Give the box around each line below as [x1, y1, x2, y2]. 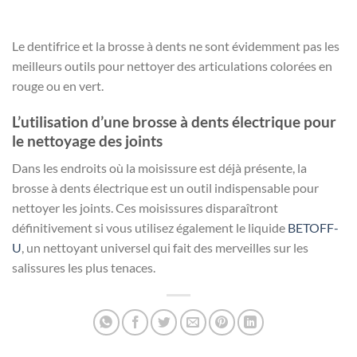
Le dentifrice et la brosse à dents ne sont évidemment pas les [12, 37, 339, 53]
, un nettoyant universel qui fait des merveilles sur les [22, 240, 308, 256]
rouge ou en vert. [12, 77, 104, 93]
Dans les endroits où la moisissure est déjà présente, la [12, 160, 307, 176]
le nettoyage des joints [12, 131, 163, 150]
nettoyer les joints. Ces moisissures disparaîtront [12, 200, 278, 216]
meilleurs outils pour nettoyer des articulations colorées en [12, 57, 332, 73]
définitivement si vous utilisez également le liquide [12, 220, 288, 236]
